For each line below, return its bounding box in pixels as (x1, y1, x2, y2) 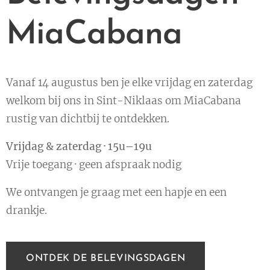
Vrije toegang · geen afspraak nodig (6, 158, 181, 172)
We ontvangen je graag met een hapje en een (6, 186, 227, 199)
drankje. (6, 204, 47, 218)
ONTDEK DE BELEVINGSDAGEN (26, 254, 186, 264)
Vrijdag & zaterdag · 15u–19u (6, 140, 152, 154)
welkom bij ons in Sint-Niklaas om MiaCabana (6, 94, 241, 108)
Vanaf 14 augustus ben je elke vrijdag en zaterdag (6, 76, 253, 90)
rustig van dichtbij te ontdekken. (6, 112, 169, 126)
